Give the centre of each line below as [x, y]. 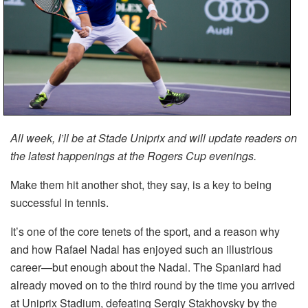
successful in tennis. [59, 203]
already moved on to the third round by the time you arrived [153, 285]
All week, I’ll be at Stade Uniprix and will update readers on [154, 138]
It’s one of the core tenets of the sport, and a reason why [145, 232]
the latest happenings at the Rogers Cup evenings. [133, 156]
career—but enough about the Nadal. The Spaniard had [146, 267]
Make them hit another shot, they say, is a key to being [141, 185]
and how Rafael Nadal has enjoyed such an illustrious [142, 250]
